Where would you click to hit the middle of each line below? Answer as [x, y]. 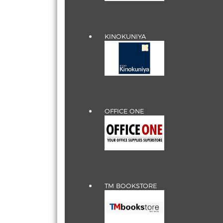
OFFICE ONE [124, 111]
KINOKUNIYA [125, 36]
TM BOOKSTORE [131, 186]
